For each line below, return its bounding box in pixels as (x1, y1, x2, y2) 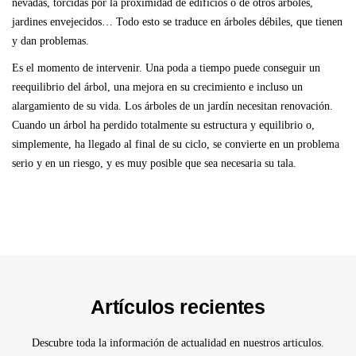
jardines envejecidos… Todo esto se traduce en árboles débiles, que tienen (12, 16, 342, 28)
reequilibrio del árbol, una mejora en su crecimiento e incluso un (12, 81, 303, 93)
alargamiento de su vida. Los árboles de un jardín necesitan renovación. (12, 100, 333, 112)
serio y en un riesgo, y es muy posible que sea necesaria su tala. (12, 157, 296, 169)
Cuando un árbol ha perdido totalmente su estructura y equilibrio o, (12, 119, 315, 131)
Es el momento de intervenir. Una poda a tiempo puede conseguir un (12, 62, 320, 74)
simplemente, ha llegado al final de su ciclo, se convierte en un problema (12, 138, 339, 150)
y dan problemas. (12, 35, 89, 47)
